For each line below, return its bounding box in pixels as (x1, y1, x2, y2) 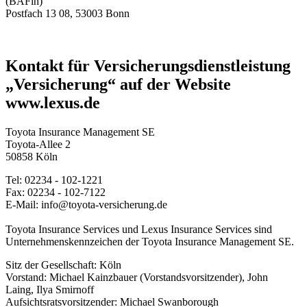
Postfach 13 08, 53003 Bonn (5, 8, 130, 20)
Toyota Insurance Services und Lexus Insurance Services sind (5, 223, 272, 236)
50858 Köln (5, 151, 58, 163)
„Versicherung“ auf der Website (5, 75, 231, 94)
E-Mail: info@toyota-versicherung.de (5, 199, 167, 211)
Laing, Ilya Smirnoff (5, 284, 94, 296)
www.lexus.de (5, 94, 100, 112)
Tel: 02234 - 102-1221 (5, 174, 103, 186)
